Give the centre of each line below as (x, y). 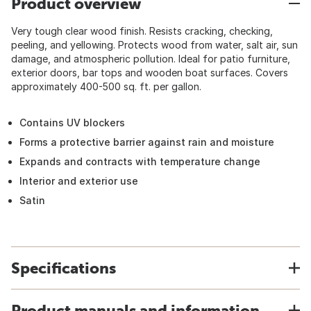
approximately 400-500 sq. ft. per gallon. (106, 86)
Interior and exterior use (79, 181)
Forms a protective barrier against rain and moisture (147, 142)
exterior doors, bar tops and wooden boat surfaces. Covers (150, 73)
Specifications (64, 268)
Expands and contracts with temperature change (140, 161)
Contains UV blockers (72, 123)
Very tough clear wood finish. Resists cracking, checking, (142, 31)
